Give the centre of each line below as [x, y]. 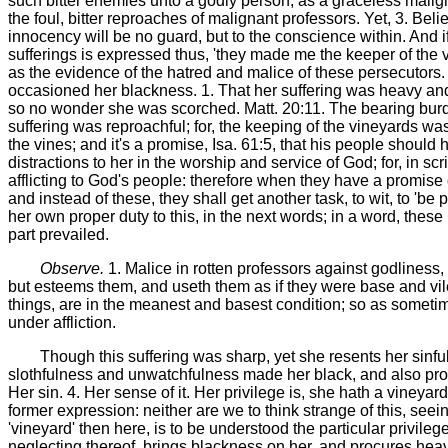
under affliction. [62, 322]
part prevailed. [58, 234]
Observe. [72, 268]
